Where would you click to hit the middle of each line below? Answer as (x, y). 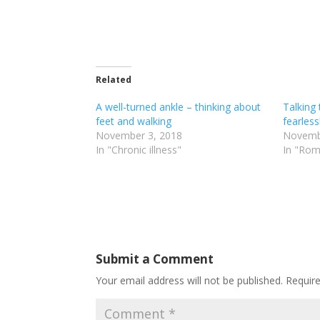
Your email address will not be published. (190, 280)
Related (114, 80)
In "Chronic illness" (139, 150)
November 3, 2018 (139, 135)
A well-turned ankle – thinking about (179, 107)
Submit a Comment (155, 259)
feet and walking (134, 121)
